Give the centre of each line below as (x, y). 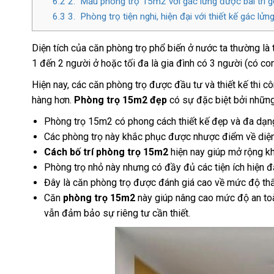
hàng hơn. (53, 100)
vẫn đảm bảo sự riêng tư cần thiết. (117, 213)
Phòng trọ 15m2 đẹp (120, 100)
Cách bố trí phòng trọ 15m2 (106, 152)
